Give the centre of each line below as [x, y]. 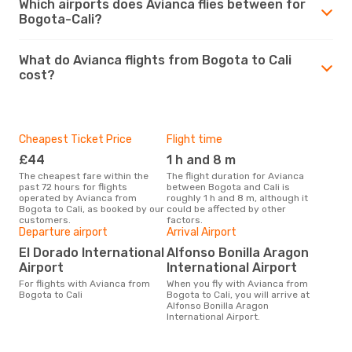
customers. [45, 220]
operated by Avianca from [78, 198]
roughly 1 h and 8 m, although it [237, 198]
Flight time [194, 139]
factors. [185, 220]
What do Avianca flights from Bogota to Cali [155, 60]
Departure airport [63, 232]
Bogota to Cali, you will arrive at [238, 294]
